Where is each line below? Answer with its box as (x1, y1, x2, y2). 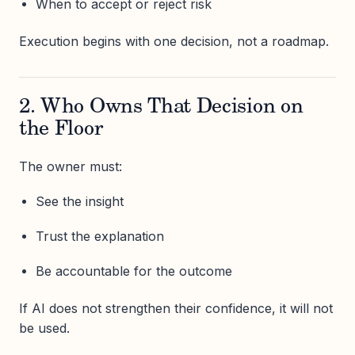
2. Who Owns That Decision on (19, 97, 303, 118)
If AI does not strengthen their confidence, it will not (19, 300, 333, 316)
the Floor (19, 119, 104, 140)
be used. (19, 319, 70, 336)
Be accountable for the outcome (35, 263, 232, 280)
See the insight (35, 193, 124, 209)
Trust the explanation (35, 227, 164, 244)
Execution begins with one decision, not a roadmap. (19, 32, 329, 49)
